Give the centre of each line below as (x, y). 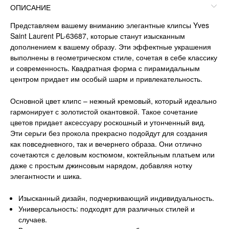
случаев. (33, 219)
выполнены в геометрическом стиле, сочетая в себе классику (114, 58)
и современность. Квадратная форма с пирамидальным (105, 68)
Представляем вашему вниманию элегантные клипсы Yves (110, 25)
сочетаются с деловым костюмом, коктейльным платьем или (112, 154)
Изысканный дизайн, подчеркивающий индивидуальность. (117, 198)
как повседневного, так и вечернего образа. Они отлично (106, 143)
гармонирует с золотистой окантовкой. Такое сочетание (104, 111)
